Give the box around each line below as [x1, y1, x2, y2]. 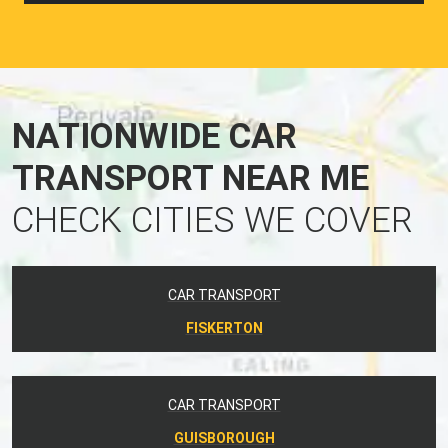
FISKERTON [185, 319, 263, 336]
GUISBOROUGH [173, 429, 275, 446]
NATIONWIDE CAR [12, 115, 297, 157]
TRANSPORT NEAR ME [12, 157, 369, 199]
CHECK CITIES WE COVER [12, 199, 413, 241]
